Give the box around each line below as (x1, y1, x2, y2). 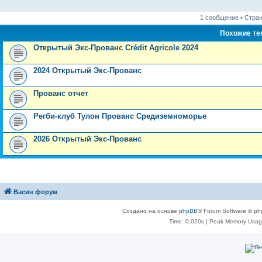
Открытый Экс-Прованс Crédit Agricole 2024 (33, 43, 198, 52)
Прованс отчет (33, 89, 88, 98)
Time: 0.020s (168, 218, 204, 225)
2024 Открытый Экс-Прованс (33, 66, 142, 75)
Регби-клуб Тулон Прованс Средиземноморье (33, 112, 206, 120)
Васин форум (13, 188, 57, 195)
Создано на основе (122, 208, 179, 214)
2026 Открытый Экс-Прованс (33, 135, 142, 143)
